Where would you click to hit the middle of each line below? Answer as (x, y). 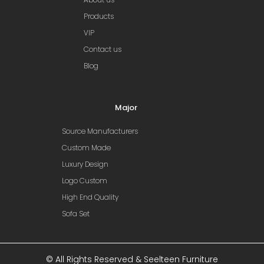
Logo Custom (85, 180)
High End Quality (90, 197)
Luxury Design (85, 164)
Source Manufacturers (100, 131)
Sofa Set (76, 213)
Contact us (103, 49)
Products (99, 16)
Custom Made (86, 147)
